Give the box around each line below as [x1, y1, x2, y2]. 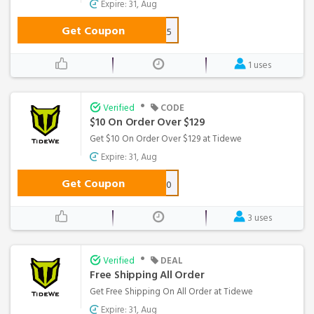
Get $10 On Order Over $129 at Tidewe [90, 130, 242, 146]
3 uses [247, 209, 272, 226]
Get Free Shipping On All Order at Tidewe [90, 283, 253, 299]
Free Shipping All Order [90, 266, 205, 284]
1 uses [248, 56, 271, 73]
